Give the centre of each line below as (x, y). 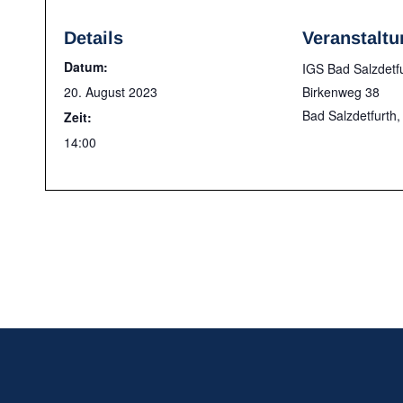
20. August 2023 (111, 92)
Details (94, 38)
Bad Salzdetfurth (349, 115)
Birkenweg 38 (341, 92)
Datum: (86, 67)
